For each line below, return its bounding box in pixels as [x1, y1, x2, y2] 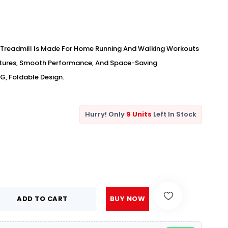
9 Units [126, 109, 152, 119]
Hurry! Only [85, 109, 126, 119]
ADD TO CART [17, 194, 68, 204]
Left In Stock [152, 109, 196, 119]
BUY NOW [109, 194, 146, 204]
